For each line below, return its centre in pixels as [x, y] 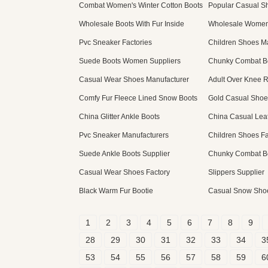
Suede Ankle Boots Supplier [124, 154]
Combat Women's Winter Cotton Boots [141, 5]
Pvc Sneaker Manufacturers [124, 135]
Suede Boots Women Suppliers [130, 61]
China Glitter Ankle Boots [119, 117]
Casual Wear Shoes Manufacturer [134, 80]
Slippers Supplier [236, 172]
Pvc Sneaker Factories [115, 42]
